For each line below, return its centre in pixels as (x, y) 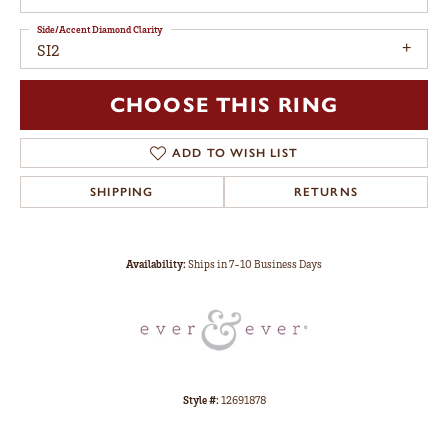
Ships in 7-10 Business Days (255, 263)
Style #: (200, 399)
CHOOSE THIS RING (224, 104)
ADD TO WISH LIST (235, 152)
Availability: (156, 263)
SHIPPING (122, 191)
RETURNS (326, 191)
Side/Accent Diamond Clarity (100, 29)
